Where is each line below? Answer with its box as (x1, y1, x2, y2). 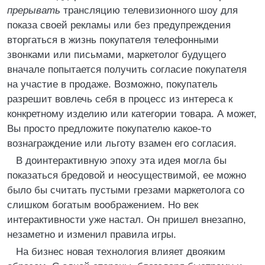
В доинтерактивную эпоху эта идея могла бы (16, 155, 227, 166)
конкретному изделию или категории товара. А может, (7, 108, 257, 119)
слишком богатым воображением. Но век (7, 199, 198, 211)
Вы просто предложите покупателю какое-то (7, 123, 211, 134)
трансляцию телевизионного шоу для (60, 5, 238, 16)
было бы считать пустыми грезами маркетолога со (7, 185, 244, 196)
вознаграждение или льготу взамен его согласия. (7, 138, 237, 149)
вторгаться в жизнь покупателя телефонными (7, 34, 219, 46)
